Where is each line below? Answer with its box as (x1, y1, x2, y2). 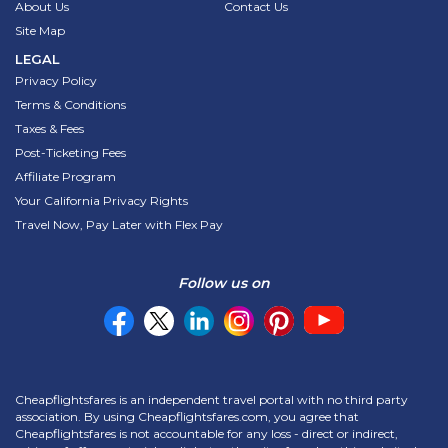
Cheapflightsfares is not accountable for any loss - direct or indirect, (15, 425, 398, 441)
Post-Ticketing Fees (15, 144, 126, 160)
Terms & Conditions (15, 96, 126, 112)
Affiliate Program (15, 168, 116, 184)
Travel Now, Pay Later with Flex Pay (15, 216, 223, 232)
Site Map (15, 22, 65, 38)
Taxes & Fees (15, 120, 84, 136)
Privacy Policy (15, 72, 97, 88)
